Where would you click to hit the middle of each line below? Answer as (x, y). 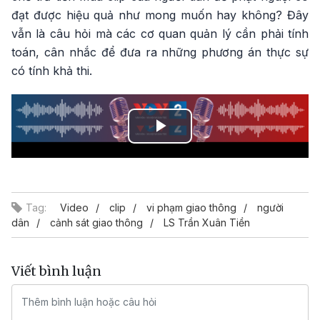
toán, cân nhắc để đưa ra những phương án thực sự (160, 52)
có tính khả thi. (52, 71)
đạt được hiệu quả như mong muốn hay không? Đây (160, 15)
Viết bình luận (56, 271)
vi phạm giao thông (191, 208)
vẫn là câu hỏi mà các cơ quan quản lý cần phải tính (160, 34)
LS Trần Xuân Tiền (207, 223)
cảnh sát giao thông (96, 223)
